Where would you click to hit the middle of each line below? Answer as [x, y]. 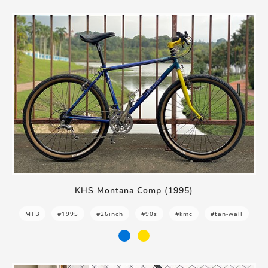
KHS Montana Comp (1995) [134, 190]
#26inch [110, 213]
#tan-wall [227, 213]
